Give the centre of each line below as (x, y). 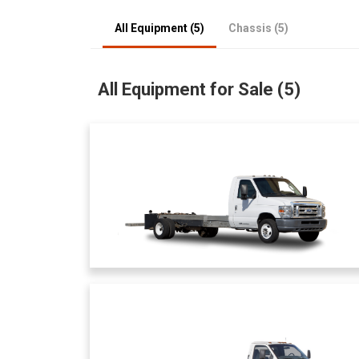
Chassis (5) (258, 28)
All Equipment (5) (159, 28)
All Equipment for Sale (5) (199, 89)
